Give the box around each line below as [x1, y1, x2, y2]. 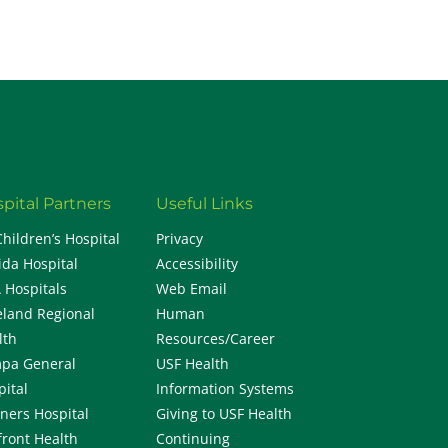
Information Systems [156, 379, 295, 399]
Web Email [156, 279, 228, 299]
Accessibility [156, 254, 239, 274]
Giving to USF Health [156, 404, 293, 424]
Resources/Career [156, 329, 276, 349]
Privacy [156, 229, 204, 249]
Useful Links [156, 194, 254, 214]
